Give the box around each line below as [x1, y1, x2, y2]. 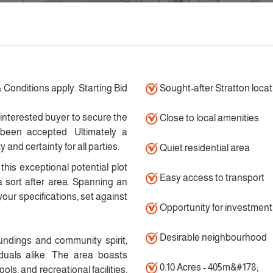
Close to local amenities [157, 113, 259, 123]
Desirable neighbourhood [157, 232, 267, 243]
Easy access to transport [157, 172, 264, 183]
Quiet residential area [157, 143, 250, 153]
